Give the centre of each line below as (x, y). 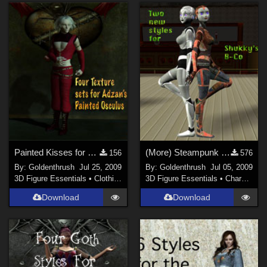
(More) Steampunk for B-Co (225, 153)
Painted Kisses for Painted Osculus (92, 153)
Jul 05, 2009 (231, 167)
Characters (233, 178)
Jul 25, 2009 (101, 167)
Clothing (104, 178)
